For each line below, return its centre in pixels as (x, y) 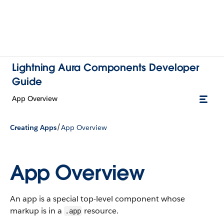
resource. (100, 211)
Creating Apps (33, 127)
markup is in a (37, 211)
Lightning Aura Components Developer (106, 67)
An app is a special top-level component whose (97, 199)
